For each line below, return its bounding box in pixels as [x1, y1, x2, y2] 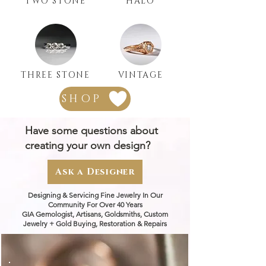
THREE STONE [21, 69, 90, 81]
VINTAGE [118, 69, 163, 81]
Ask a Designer [55, 166, 135, 179]
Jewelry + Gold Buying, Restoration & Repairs [23, 219, 167, 229]
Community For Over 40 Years [47, 200, 142, 210]
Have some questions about [25, 124, 158, 138]
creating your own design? [25, 139, 153, 153]
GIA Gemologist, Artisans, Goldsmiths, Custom [22, 210, 168, 219]
